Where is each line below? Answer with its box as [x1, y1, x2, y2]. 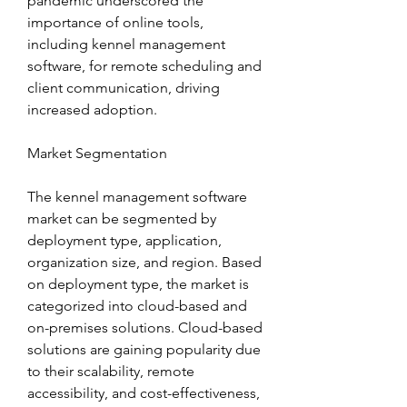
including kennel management [27, 35, 225, 54]
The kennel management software [27, 188, 247, 206]
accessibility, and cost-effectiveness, [27, 384, 260, 402]
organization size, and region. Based [27, 253, 262, 272]
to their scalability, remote [27, 362, 194, 381]
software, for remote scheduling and [27, 57, 262, 75]
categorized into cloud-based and [27, 297, 247, 315]
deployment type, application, [27, 232, 222, 250]
